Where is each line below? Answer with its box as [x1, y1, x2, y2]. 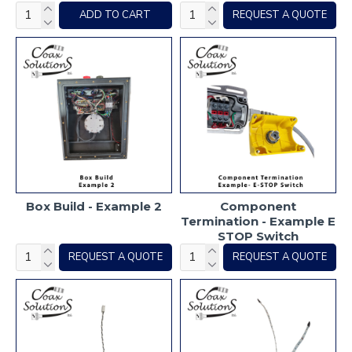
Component [219, 198, 296, 214]
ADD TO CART [79, 7, 152, 22]
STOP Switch [217, 228, 299, 244]
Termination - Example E [180, 213, 335, 229]
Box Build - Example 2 [25, 198, 162, 214]
